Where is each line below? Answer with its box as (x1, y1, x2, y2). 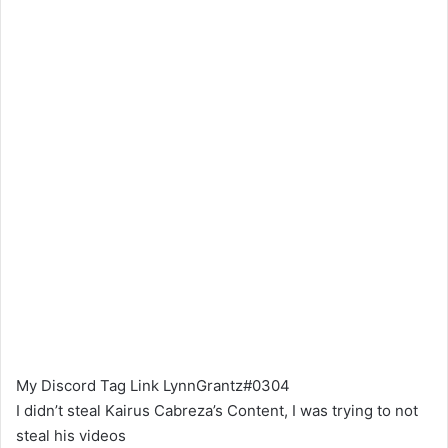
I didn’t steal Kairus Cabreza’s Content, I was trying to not (16, 401, 418, 420)
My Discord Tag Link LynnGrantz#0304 (16, 376, 290, 395)
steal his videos (16, 426, 126, 445)
